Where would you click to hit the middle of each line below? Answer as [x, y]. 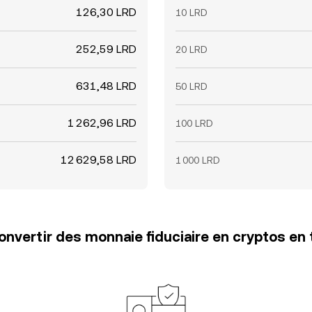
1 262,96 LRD [102, 123]
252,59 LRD [106, 49]
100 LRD [194, 123]
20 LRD [192, 49]
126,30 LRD [106, 12]
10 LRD [192, 13]
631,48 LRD [106, 86]
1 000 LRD [198, 160]
